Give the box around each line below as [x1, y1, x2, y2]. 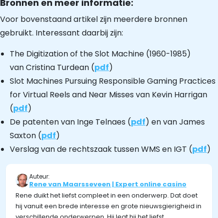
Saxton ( [10, 129, 41, 141]
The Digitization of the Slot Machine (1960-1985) [10, 48, 191, 59]
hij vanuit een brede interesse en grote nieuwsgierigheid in [16, 201, 201, 211]
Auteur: [29, 172, 50, 181]
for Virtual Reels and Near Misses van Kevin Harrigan [10, 89, 207, 100]
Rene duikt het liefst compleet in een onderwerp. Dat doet [16, 190, 198, 200]
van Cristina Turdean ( [10, 61, 94, 73]
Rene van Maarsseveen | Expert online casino [29, 179, 186, 189]
